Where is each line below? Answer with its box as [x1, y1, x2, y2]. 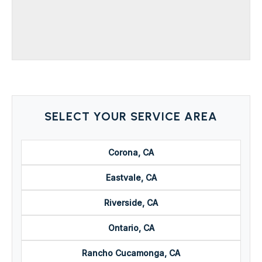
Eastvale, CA [105, 173, 157, 183]
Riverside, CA [104, 198, 158, 208]
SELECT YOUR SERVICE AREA [44, 109, 218, 124]
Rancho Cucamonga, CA [82, 248, 180, 258]
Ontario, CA [108, 223, 154, 233]
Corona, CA [108, 147, 154, 158]
